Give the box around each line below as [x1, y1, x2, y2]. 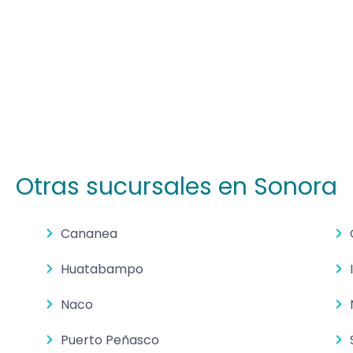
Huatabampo [61, 260, 144, 279]
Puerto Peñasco [61, 331, 160, 350]
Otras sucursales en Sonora [16, 170, 337, 204]
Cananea [61, 225, 118, 243]
